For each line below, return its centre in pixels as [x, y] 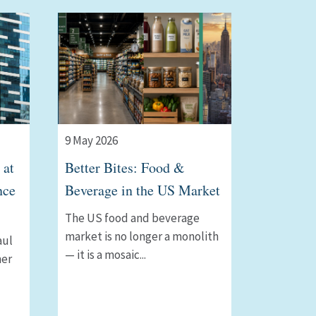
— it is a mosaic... [105, 255]
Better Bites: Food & [125, 168]
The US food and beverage [132, 218]
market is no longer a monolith [142, 237]
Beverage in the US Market [142, 190]
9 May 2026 [91, 141]
